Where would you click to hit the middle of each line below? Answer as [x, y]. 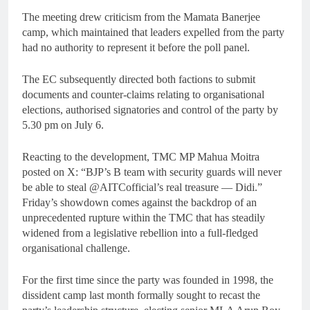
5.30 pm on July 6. [63, 125]
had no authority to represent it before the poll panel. [136, 48]
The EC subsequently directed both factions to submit [139, 80]
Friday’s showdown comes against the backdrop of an [139, 203]
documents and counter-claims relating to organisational [143, 95]
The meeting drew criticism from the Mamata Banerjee [141, 17]
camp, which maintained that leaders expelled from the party [153, 33]
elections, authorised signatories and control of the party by [150, 110]
